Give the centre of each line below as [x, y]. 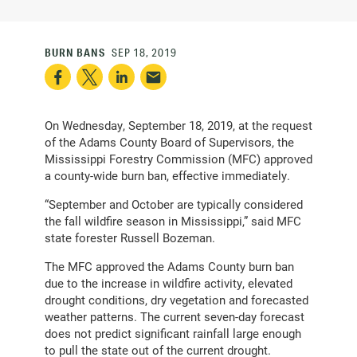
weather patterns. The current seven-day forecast [175, 317]
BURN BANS [75, 53]
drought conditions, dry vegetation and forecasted [177, 300]
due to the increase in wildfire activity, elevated [169, 283]
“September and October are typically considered [174, 204]
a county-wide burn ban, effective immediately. [167, 176]
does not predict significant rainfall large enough [173, 333]
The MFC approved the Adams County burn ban [169, 267]
